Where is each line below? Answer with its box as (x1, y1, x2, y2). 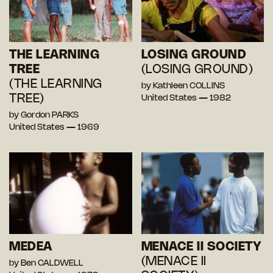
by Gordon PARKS (9, 111, 79, 119)
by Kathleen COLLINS (141, 82, 225, 90)
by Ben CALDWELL (9, 259, 83, 268)
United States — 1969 (9, 123, 99, 132)
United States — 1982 (141, 94, 231, 102)
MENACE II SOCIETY (141, 241, 261, 253)
